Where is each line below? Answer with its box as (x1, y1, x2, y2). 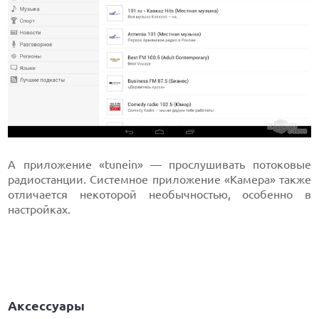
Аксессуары (8, 298, 85, 313)
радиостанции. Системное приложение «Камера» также (8, 173, 311, 187)
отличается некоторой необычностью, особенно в (8, 188, 311, 202)
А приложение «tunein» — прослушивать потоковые (8, 158, 311, 172)
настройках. (8, 203, 71, 216)
